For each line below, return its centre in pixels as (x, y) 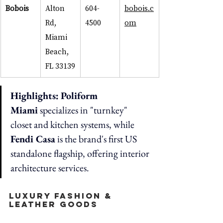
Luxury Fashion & (62, 195)
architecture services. (50, 167)
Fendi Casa (33, 139)
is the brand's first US (97, 139)
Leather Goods (57, 204)
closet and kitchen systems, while (73, 124)
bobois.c (139, 8)
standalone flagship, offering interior (81, 153)
